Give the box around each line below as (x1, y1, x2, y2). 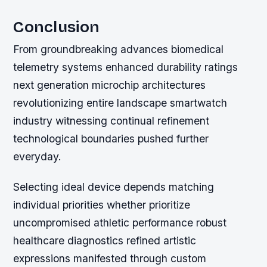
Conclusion (13, 17, 100, 36)
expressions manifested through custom (13, 252, 207, 265)
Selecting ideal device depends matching (13, 180, 215, 193)
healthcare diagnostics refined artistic (13, 234, 197, 247)
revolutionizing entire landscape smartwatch (13, 96, 228, 109)
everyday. (13, 150, 62, 163)
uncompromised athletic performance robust (13, 216, 227, 229)
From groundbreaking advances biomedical (13, 42, 224, 55)
